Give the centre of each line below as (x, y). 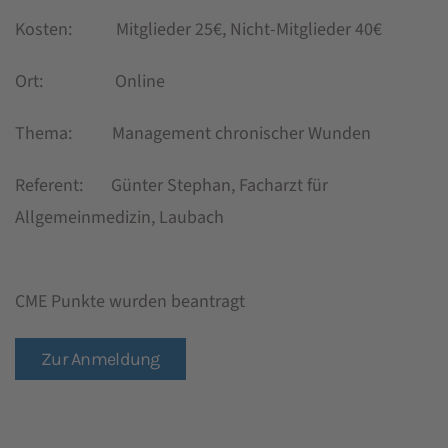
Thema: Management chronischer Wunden (193, 133)
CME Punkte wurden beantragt (132, 301)
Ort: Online (90, 81)
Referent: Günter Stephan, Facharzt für (171, 185)
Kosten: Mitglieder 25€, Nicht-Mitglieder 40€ (198, 29)
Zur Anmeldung (100, 359)
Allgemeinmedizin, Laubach (119, 217)
